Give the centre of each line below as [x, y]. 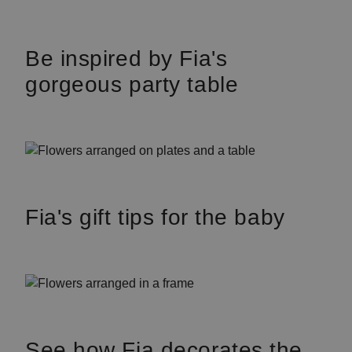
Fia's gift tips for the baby [155, 217]
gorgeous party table [132, 84]
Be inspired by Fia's [126, 59]
